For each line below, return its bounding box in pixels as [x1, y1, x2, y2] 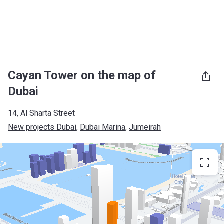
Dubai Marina [80, 122, 125, 132]
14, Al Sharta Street [8, 108, 75, 118]
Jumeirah [129, 122, 161, 132]
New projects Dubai [8, 122, 76, 132]
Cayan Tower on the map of [8, 68, 156, 82]
